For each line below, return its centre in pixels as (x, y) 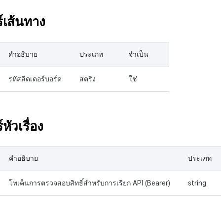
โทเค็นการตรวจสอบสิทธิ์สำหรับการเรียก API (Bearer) (90, 183)
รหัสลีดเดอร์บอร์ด (35, 79)
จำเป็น (139, 54)
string (197, 183)
